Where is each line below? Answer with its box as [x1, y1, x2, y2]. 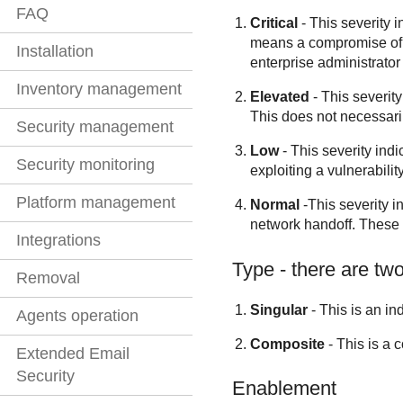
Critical [249, 15, 298, 31]
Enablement [231, 377, 336, 400]
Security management [16, 118, 174, 137]
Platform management [16, 193, 175, 212]
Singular [249, 301, 308, 318]
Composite [249, 336, 325, 352]
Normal [249, 197, 300, 213]
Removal [16, 269, 80, 288]
